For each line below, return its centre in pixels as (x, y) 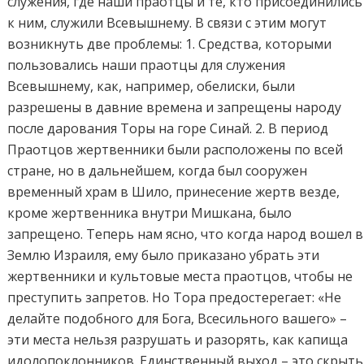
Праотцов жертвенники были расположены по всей (175, 150)
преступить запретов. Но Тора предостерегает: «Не (175, 298)
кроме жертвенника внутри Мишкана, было (150, 213)
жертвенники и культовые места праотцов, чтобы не (180, 277)
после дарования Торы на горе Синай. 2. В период (168, 129)
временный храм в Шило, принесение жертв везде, (174, 192)
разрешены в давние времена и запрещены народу (175, 108)
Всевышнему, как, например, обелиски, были (152, 87)
